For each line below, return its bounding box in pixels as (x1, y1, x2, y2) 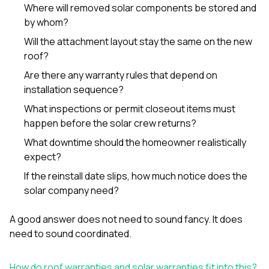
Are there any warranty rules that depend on (24, 68, 217, 82)
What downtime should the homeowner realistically (24, 135, 246, 149)
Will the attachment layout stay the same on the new (24, 34, 252, 48)
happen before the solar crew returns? (24, 116, 196, 130)
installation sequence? (24, 82, 124, 96)
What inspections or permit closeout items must (24, 101, 235, 115)
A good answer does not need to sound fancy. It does (10, 212, 243, 226)
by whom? (24, 15, 68, 29)
